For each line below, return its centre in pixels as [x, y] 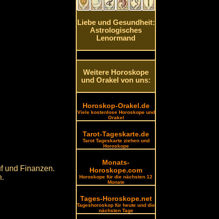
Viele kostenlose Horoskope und [116, 112]
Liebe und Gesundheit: [116, 23]
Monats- [116, 162]
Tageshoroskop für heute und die [116, 205]
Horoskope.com [116, 170]
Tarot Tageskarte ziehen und [116, 141]
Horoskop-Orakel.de [116, 106]
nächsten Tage [116, 210]
